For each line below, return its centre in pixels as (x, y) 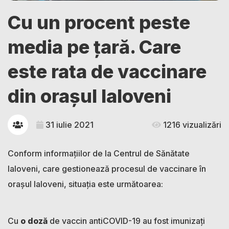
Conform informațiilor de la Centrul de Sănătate (99, 154)
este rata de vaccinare (107, 72)
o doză (33, 221)
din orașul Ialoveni (89, 96)
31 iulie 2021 (68, 125)
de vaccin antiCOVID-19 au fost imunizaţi (126, 221)
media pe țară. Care (94, 47)
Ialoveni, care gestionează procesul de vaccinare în (107, 169)
